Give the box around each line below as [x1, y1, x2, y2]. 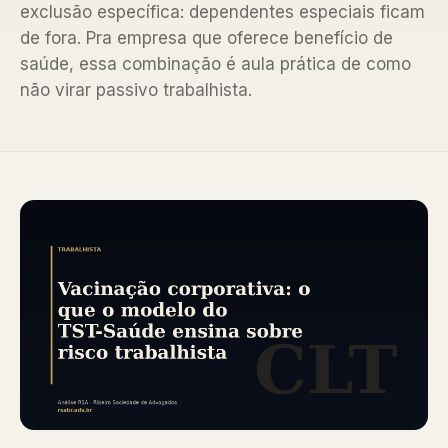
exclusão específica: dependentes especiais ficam [20, 2, 425, 22]
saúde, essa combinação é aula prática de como [20, 54, 411, 74]
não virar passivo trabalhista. [20, 80, 252, 100]
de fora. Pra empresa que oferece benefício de [20, 28, 393, 48]
